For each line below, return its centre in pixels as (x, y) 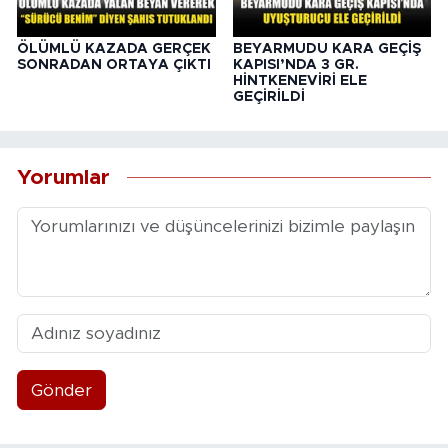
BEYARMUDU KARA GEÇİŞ (326, 49)
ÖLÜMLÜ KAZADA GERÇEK (114, 49)
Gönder (61, 390)
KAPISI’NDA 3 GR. (295, 65)
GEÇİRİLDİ (268, 97)
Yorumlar (63, 177)
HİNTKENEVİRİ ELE (299, 81)
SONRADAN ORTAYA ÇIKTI (114, 65)
